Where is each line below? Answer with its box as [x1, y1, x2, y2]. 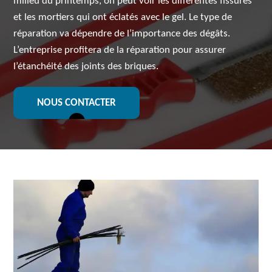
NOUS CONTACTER [37, 98, 117, 108]
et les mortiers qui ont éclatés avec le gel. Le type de [13, 12, 233, 22]
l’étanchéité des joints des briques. [13, 61, 159, 72]
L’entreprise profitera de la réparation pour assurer [13, 45, 226, 55]
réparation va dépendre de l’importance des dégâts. [13, 29, 231, 39]
